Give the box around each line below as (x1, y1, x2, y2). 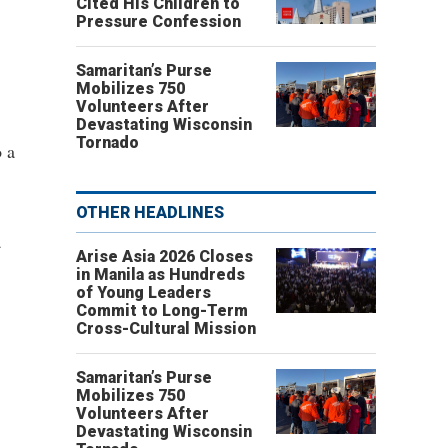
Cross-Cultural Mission (76, 319, 256, 338)
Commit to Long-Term (76, 301, 248, 320)
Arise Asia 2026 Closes (76, 247, 253, 266)
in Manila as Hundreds (76, 265, 245, 284)
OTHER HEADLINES (76, 203, 224, 222)
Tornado (76, 133, 139, 152)
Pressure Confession (76, 12, 241, 31)
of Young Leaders (76, 283, 211, 302)
